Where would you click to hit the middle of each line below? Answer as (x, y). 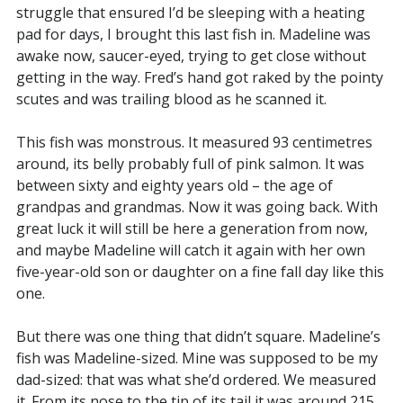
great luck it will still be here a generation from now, (192, 228)
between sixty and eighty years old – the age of (174, 185)
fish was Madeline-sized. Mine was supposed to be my (197, 358)
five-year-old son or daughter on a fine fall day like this (200, 271)
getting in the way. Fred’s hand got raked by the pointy (199, 77)
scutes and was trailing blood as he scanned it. (171, 99)
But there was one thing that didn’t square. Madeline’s (198, 336)
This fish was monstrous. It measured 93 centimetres (194, 142)
